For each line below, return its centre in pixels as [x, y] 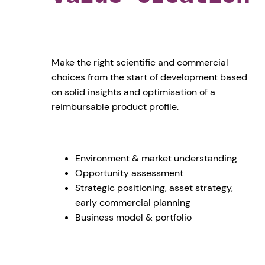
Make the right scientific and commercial [140, 63]
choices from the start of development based [150, 77]
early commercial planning [133, 203]
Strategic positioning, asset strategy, [154, 188]
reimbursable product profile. [115, 107]
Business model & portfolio [134, 218]
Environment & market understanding [156, 159]
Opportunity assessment [130, 173]
